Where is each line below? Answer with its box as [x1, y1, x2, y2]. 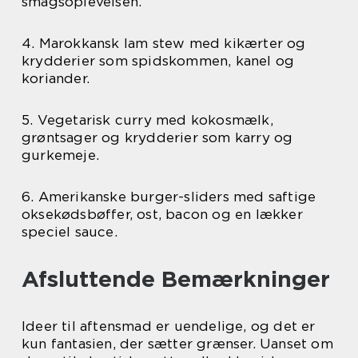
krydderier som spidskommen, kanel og [22, 53, 295, 69]
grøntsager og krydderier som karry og [22, 129, 293, 145]
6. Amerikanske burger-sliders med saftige [22, 189, 316, 205]
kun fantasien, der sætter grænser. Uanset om [22, 336, 333, 352]
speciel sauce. [22, 224, 117, 240]
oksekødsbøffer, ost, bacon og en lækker [22, 206, 303, 222]
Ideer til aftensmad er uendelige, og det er [22, 318, 316, 334]
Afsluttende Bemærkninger [22, 265, 330, 292]
